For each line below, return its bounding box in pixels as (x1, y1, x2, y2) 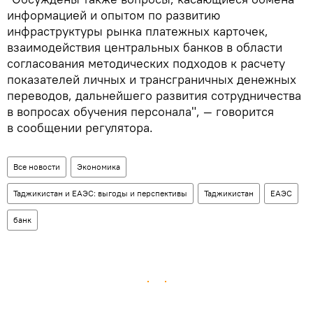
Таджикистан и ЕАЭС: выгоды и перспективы (13, 188, 187, 199)
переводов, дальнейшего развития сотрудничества (7, 87, 301, 104)
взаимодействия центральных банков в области (7, 39, 282, 56)
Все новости (13, 161, 60, 173)
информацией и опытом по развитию (7, 7, 220, 24)
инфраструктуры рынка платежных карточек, (7, 23, 268, 40)
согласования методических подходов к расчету (7, 55, 285, 72)
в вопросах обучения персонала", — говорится (7, 103, 274, 120)
